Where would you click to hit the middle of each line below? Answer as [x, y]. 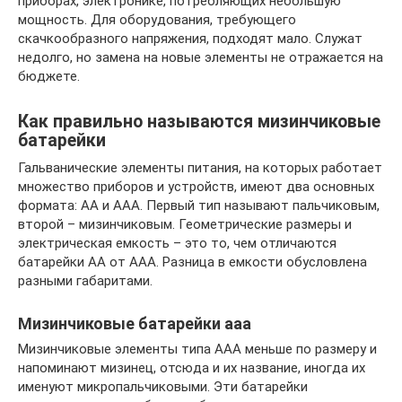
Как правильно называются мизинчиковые [199, 122]
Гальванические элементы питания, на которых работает [200, 167]
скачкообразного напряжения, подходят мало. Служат [190, 38]
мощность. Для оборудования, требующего [157, 19]
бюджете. [49, 76]
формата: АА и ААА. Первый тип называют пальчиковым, [199, 205]
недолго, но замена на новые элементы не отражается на [201, 57]
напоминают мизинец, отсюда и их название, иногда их [192, 367]
